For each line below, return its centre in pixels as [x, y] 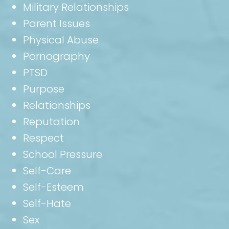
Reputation [51, 121]
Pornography [56, 56]
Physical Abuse [61, 40]
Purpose [44, 89]
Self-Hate [47, 203]
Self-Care [47, 170]
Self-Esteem [53, 187]
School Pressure [63, 154]
